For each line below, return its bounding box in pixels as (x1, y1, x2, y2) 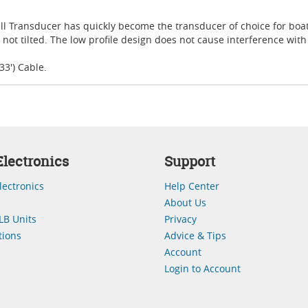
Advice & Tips (164, 229, 226, 242)
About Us (164, 196, 206, 209)
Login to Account (164, 262, 241, 275)
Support (164, 152, 215, 170)
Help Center (164, 179, 219, 192)
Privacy (164, 212, 197, 225)
